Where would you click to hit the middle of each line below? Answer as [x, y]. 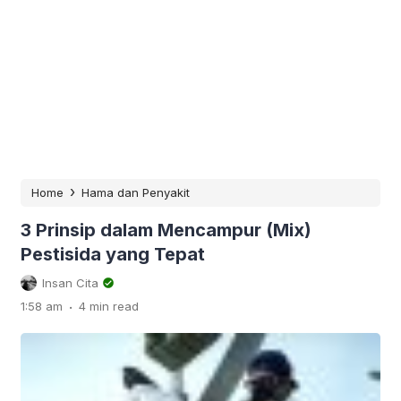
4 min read [109, 306]
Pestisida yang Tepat [113, 254]
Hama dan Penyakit [136, 192]
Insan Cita [70, 283]
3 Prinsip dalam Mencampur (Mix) [166, 230]
